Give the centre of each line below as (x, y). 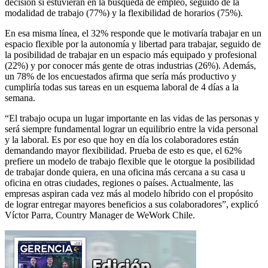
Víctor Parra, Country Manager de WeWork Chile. (100, 215)
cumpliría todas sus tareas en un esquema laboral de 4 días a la (122, 87)
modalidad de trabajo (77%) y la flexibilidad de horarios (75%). (124, 13)
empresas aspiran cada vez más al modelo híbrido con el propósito (129, 193)
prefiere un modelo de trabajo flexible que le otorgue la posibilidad (130, 161)
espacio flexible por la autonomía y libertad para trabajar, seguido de (133, 44)
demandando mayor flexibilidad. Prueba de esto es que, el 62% (123, 150)
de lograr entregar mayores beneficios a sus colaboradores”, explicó (132, 204)
